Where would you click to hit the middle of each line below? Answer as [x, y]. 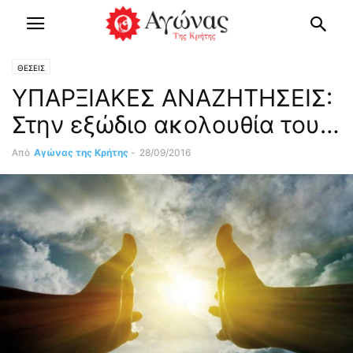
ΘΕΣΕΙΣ [31, 68]
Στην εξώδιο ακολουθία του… [176, 124]
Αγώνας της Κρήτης [81, 152]
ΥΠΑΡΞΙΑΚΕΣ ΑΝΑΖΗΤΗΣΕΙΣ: [172, 98]
